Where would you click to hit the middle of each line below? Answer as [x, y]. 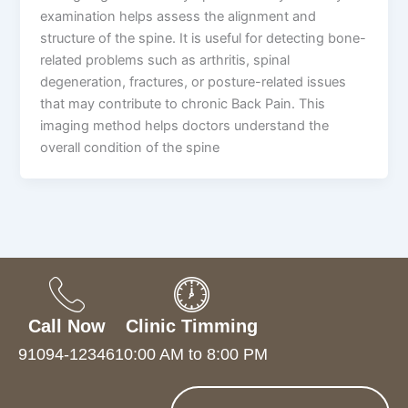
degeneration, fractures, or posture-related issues [194, 82]
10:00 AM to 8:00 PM [191, 355]
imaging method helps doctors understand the [185, 125]
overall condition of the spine [130, 147]
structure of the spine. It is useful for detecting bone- [204, 38]
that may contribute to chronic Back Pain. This [183, 103]
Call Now [66, 326]
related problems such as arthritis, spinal [165, 60]
